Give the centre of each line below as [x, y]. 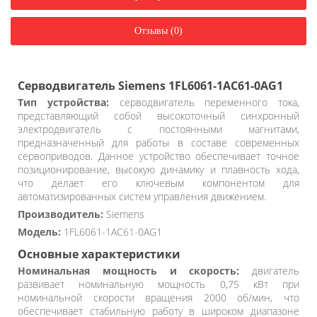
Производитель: [60, 214]
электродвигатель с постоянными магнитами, [158, 129]
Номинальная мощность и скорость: [129, 270]
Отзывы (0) [158, 30]
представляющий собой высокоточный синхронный [158, 115]
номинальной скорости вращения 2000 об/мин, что [158, 297]
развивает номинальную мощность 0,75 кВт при [158, 284]
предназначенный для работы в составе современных [158, 142]
